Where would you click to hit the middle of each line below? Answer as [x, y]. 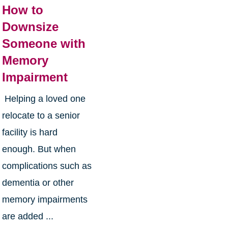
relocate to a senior [41, 116]
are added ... [27, 217]
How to [22, 10]
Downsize [30, 27]
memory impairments [45, 200]
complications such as [47, 166]
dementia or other [38, 183]
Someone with [44, 44]
